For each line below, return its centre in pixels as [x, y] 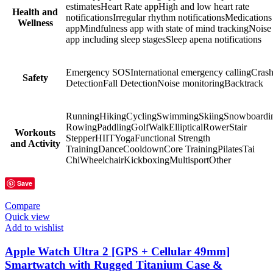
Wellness [35, 23]
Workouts [35, 132]
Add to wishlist [34, 227]
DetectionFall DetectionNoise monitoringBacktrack [165, 83]
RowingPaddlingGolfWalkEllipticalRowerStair [156, 127]
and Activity [35, 143]
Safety [35, 77]
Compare [23, 205]
